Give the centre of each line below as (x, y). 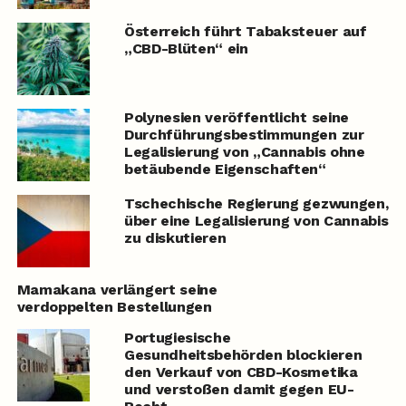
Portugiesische (177, 338)
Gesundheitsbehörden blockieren (243, 355)
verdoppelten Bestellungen (114, 307)
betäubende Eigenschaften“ (225, 169)
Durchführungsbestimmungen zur (244, 135)
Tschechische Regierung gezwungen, (256, 204)
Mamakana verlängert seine (117, 290)
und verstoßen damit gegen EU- (239, 390)
